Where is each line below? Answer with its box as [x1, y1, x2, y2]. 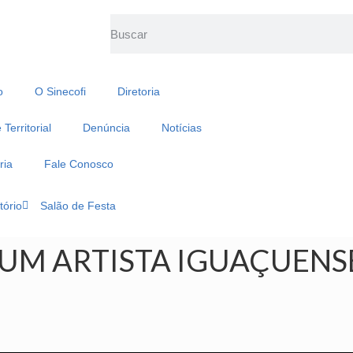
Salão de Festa [39, 199, 116, 212]
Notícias [161, 121, 202, 134]
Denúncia [82, 121, 130, 134]
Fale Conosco [43, 158, 113, 170]
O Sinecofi [34, 85, 86, 98]
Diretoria [117, 85, 160, 98]
